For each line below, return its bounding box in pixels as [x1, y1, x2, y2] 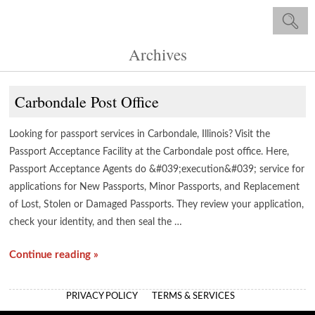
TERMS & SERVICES [152, 292, 235, 301]
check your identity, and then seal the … [9, 217, 183, 227]
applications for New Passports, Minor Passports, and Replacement [9, 182, 300, 192]
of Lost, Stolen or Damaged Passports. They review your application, [9, 200, 304, 210]
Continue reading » [9, 250, 99, 260]
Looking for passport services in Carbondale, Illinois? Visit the [9, 129, 271, 139]
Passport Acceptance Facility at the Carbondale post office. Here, [9, 147, 290, 157]
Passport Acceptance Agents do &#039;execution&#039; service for [9, 165, 305, 174]
